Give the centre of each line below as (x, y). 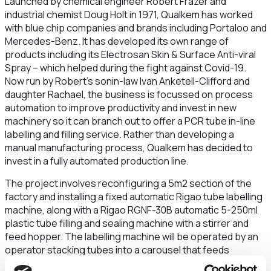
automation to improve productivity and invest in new (120, 108)
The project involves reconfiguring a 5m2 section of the (128, 183)
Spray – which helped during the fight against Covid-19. (125, 68)
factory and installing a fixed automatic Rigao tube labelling (133, 197)
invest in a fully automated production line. (96, 161)
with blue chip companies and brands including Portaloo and (135, 28)
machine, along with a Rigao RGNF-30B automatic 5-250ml (131, 210)
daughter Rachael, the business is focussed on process (129, 94)
